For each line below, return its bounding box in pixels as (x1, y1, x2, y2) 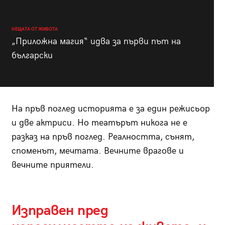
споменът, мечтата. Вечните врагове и (11, 146, 184, 157)
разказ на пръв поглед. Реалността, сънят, (11, 132, 194, 143)
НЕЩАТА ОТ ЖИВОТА (11, 27, 58, 33)
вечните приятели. (11, 160, 94, 171)
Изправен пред (11, 202, 108, 219)
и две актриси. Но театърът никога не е (11, 118, 187, 129)
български (11, 50, 53, 61)
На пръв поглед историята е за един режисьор (11, 103, 210, 115)
